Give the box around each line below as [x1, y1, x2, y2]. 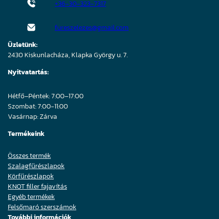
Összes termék [8, 150, 51, 161]
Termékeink [8, 128, 44, 139]
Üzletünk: [8, 39, 38, 50]
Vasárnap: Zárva [8, 111, 57, 122]
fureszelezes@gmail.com [55, 22, 129, 33]
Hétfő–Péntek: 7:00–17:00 [8, 90, 84, 101]
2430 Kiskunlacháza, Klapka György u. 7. [8, 49, 128, 60]
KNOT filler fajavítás [8, 181, 67, 192]
